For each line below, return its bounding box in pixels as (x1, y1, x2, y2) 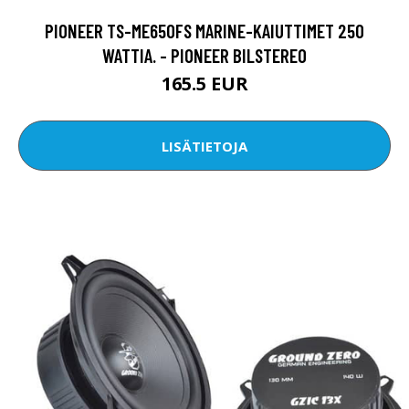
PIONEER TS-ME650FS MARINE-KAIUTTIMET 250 (45, 19, 364, 43)
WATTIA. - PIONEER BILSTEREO (102, 44, 307, 68)
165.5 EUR (161, 71, 248, 97)
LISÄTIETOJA (162, 136, 247, 155)
